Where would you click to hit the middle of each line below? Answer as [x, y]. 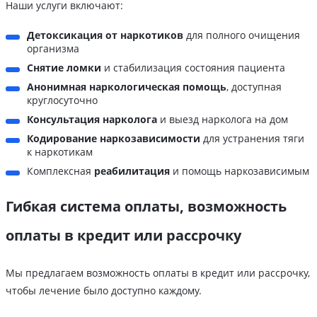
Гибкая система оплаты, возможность [146, 207]
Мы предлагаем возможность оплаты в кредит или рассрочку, [158, 273]
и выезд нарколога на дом [223, 120]
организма [53, 49]
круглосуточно [62, 100]
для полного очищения [242, 35]
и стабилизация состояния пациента [193, 68]
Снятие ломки [64, 68]
